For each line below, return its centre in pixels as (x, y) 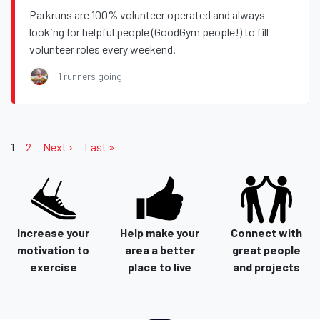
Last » (100, 147)
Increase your (54, 233)
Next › (58, 147)
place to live (160, 267)
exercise (53, 267)
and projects (267, 267)
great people (267, 250)
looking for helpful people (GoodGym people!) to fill (149, 32)
